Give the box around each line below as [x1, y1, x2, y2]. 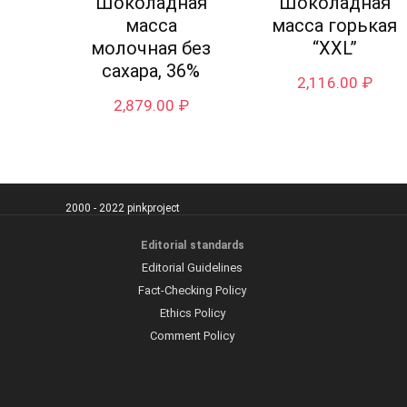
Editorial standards [140, 239, 244, 253]
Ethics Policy [159, 306, 225, 321]
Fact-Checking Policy [138, 283, 246, 298]
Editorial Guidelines [142, 261, 243, 275]
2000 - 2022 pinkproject [65, 202, 180, 215]
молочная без [91, 37, 212, 60]
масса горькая [272, 15, 398, 37]
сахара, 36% [102, 60, 201, 83]
